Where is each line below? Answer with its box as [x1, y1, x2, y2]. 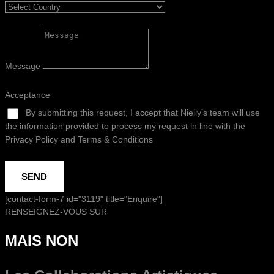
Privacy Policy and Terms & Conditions [5, 134, 153, 144]
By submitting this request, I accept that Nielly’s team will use [26, 107, 260, 117]
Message [5, 61, 43, 71]
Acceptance [5, 89, 50, 100]
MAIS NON [5, 232, 78, 249]
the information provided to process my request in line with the [5, 120, 245, 131]
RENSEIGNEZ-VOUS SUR [5, 206, 107, 217]
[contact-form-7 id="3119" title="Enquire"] [5, 193, 163, 204]
